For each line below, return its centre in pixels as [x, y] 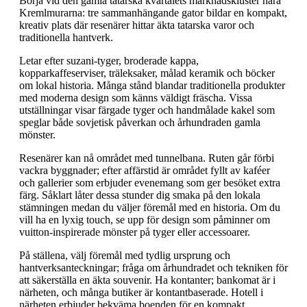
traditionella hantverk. [66, 37]
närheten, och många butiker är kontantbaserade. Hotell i [141, 292]
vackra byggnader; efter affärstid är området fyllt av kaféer [145, 170]
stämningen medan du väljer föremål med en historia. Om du [150, 207]
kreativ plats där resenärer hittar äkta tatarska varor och [137, 25]
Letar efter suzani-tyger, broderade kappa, [109, 60]
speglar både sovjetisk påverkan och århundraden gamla [140, 122]
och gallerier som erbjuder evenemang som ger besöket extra [150, 182]
